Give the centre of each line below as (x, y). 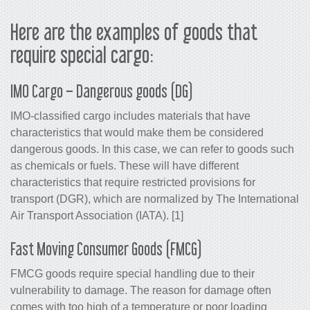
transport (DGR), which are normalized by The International (155, 199)
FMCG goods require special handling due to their (133, 274)
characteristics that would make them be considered (137, 133)
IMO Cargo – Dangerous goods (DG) (102, 91)
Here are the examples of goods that (134, 32)
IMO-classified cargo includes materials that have (130, 116)
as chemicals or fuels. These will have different (125, 166)
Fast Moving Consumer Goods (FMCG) (106, 249)
